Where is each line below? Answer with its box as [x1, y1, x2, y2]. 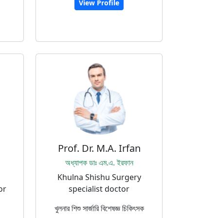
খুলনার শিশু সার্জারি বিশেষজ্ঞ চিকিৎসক [54, 203, 144, 214]
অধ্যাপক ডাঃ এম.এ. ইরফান [65, 157, 133, 168]
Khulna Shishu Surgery [57, 172, 141, 182]
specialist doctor [69, 183, 129, 194]
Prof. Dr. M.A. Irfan [57, 142, 141, 155]
